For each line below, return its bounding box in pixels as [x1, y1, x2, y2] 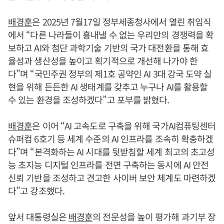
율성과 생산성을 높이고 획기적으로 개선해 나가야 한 [8, 54, 197, 67]
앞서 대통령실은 [8, 210, 68, 223]
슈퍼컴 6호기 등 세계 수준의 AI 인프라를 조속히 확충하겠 [8, 132, 213, 145]
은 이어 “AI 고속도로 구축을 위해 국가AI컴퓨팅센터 [32, 119, 216, 132]
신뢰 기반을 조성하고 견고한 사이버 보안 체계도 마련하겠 [8, 171, 216, 184]
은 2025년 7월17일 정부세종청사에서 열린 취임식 [32, 15, 211, 28]
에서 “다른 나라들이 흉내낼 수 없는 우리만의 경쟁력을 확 [8, 28, 214, 41]
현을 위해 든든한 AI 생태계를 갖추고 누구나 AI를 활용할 [8, 80, 208, 93]
